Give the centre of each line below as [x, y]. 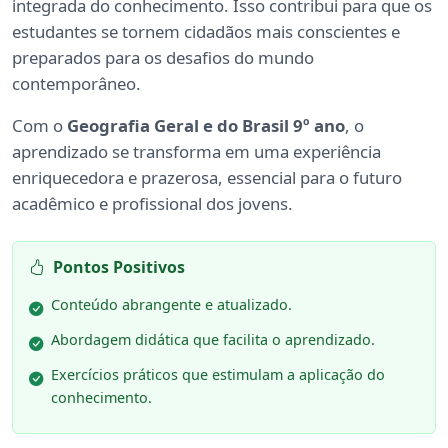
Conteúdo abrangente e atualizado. [171, 305]
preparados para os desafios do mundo [163, 58]
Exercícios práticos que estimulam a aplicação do [218, 375]
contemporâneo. [76, 84]
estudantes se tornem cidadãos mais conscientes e [206, 32]
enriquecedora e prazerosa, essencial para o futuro [207, 178]
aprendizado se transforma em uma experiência [196, 152]
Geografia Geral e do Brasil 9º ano [206, 126]
